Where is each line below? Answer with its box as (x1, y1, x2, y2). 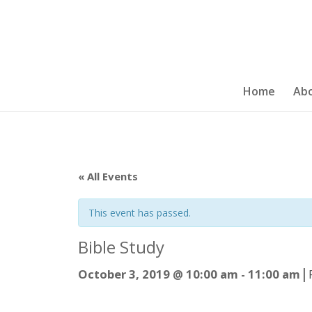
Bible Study (78, 236, 164, 258)
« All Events (78, 169, 138, 183)
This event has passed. (88, 206, 191, 219)
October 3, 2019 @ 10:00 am (78, 266, 238, 282)
